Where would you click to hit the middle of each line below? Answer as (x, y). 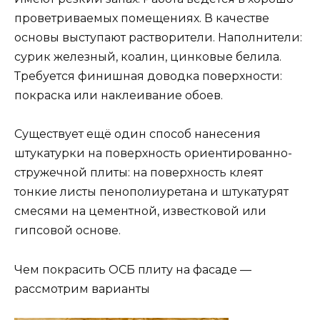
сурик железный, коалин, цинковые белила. (148, 57)
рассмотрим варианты (82, 289)
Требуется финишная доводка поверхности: (148, 76)
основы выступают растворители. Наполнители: (158, 38)
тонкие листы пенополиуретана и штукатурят (151, 192)
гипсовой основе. (67, 231)
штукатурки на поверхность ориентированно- (153, 154)
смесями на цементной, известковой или (140, 211)
